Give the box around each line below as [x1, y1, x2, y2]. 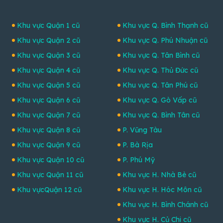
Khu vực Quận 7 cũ [17, 111, 80, 120]
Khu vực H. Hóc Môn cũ [122, 185, 202, 195]
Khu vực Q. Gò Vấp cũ [122, 96, 197, 105]
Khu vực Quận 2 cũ [17, 36, 80, 45]
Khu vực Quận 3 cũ [17, 51, 80, 60]
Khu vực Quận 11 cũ [17, 170, 83, 180]
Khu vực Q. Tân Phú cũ [122, 81, 198, 90]
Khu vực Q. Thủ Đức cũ [122, 66, 198, 75]
